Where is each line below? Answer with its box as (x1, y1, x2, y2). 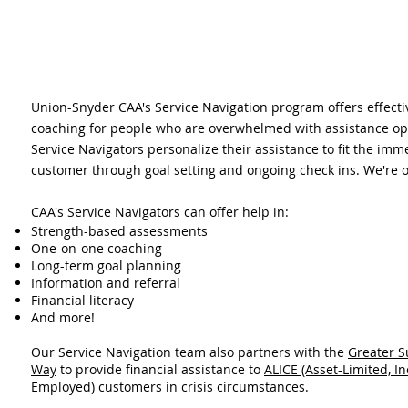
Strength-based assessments (31, 222, 208, 240)
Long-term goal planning (31, 257, 181, 274)
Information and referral (31, 274, 180, 291)
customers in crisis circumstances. (95, 378, 312, 395)
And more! (31, 309, 95, 326)
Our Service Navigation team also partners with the (31, 343, 348, 361)
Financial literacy (31, 291, 134, 309)
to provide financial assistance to (56, 361, 264, 378)
